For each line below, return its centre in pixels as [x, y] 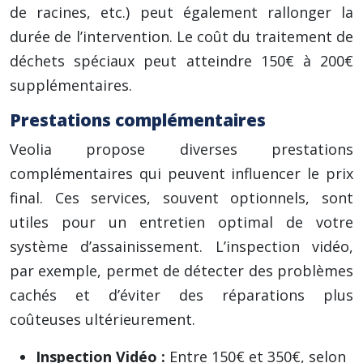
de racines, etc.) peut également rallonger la [181, 12]
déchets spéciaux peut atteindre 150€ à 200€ [181, 61]
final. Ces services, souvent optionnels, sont [181, 198]
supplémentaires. [71, 85]
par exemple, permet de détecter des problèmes [181, 271]
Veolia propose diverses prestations [181, 149]
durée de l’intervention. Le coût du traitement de [181, 36]
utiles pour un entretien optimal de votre [181, 222]
